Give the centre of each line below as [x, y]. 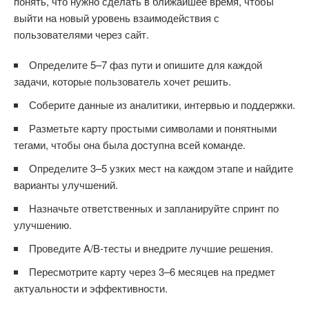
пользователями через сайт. [81, 34]
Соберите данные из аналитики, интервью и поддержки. [162, 104]
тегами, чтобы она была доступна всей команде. [130, 144]
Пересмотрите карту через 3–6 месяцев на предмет [152, 271]
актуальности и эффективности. [91, 288]
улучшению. [43, 225]
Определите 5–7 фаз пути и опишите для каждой [146, 64]
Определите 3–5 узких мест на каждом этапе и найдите [161, 168]
